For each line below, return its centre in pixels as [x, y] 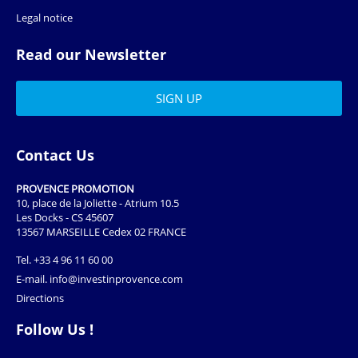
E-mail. [33, 278]
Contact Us [55, 155]
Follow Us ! [55, 329]
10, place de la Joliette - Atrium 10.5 [97, 203]
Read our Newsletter [91, 54]
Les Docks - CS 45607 [65, 217]
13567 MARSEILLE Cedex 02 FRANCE [101, 231]
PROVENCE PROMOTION [75, 188]
